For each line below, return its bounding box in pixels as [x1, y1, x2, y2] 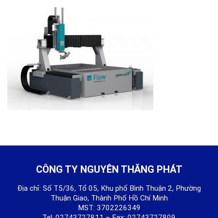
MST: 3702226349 [77, 203, 141, 212]
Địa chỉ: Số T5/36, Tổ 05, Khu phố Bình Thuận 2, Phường [17, 183, 201, 193]
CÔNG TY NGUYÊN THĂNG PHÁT [36, 163, 182, 175]
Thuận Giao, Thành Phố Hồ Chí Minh [50, 193, 168, 202]
